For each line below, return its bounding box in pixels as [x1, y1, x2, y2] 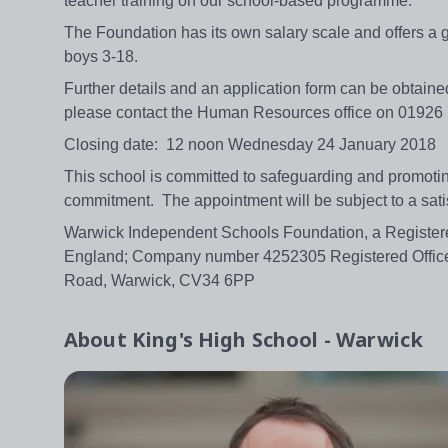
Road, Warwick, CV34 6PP [64, 272, 255, 290]
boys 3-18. [64, 48, 146, 66]
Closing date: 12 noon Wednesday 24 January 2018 [64, 136, 444, 154]
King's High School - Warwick [131, 326, 424, 354]
